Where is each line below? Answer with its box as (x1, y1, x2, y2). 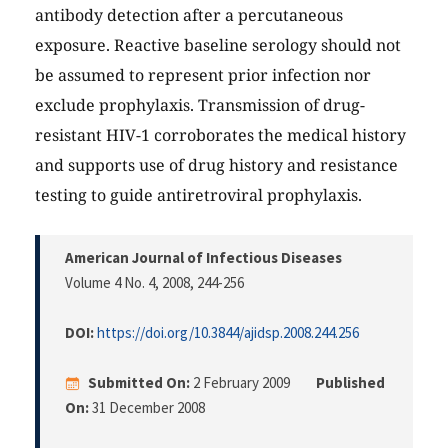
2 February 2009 (190, 372, 293, 392)
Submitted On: (88, 372, 190, 392)
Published (316, 372, 385, 392)
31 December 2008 (89, 397, 205, 417)
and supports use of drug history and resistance (35, 153, 398, 176)
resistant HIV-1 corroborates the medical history (35, 123, 406, 146)
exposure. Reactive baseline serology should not (35, 33, 401, 56)
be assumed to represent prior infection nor (35, 63, 371, 86)
